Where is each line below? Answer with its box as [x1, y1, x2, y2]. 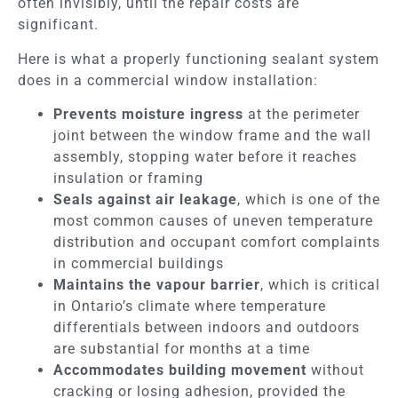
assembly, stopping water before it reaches [53, 148, 357, 166]
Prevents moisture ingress [53, 106, 243, 123]
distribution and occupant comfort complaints [53, 234, 380, 251]
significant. [18, 16, 99, 34]
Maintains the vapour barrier [53, 276, 260, 294]
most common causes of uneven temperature [53, 212, 373, 230]
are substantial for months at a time [53, 340, 310, 358]
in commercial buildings [53, 255, 224, 273]
